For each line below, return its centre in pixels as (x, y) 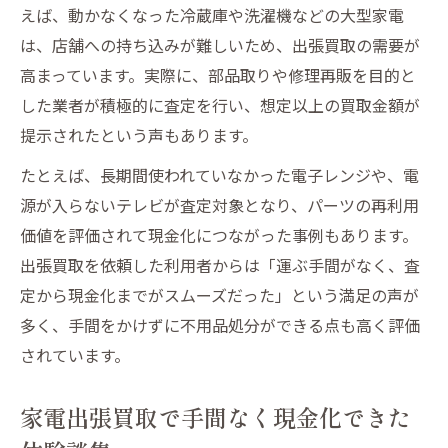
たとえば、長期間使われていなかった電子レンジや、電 (219, 174)
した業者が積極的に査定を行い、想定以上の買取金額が (220, 104)
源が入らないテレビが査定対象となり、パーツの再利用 (219, 204)
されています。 (75, 354)
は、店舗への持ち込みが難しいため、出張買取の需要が (220, 44)
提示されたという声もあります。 (139, 134)
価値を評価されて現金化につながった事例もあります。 (219, 234)
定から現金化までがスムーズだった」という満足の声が (219, 294)
